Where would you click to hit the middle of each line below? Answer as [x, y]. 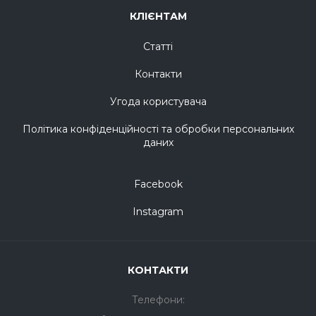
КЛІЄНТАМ [158, 17]
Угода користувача [158, 102]
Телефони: [158, 300]
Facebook [158, 184]
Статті [158, 47]
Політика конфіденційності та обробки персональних [158, 129]
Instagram [158, 212]
